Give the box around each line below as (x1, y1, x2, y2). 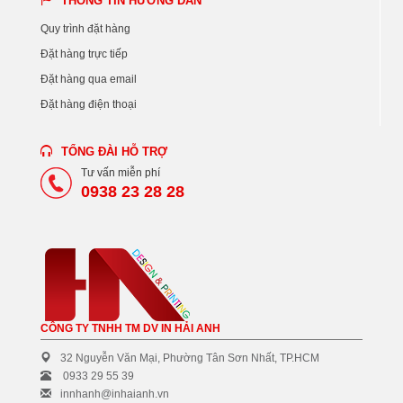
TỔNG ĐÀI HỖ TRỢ (61, 145, 167, 159)
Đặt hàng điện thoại (40, 98, 137, 112)
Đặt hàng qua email (40, 73, 137, 86)
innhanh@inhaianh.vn (60, 388, 169, 401)
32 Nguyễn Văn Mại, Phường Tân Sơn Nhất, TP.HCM (60, 352, 319, 365)
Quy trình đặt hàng (40, 22, 130, 36)
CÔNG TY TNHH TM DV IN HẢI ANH (40, 322, 220, 336)
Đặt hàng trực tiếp (40, 48, 128, 61)
